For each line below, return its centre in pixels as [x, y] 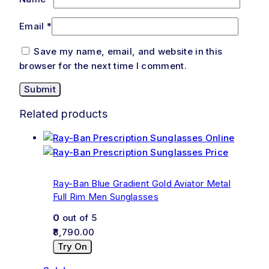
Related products [63, 114]
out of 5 [78, 218]
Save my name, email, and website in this [128, 52]
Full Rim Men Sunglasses [106, 196]
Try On [72, 247]
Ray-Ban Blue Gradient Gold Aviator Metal [142, 183]
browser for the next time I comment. [103, 66]
